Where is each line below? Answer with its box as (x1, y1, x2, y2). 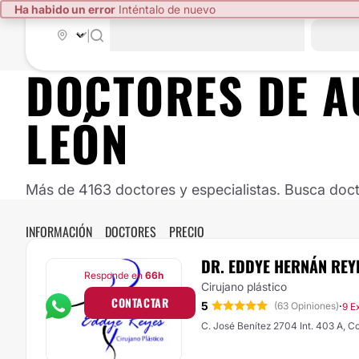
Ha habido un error (14, 2, 115, 16)
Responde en (84, 269, 145, 281)
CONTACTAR (111, 294, 169, 311)
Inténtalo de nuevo (115, 2, 216, 16)
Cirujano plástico (201, 280, 287, 293)
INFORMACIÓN (26, 222, 92, 241)
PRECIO (169, 222, 204, 241)
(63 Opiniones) (274, 300, 339, 312)
